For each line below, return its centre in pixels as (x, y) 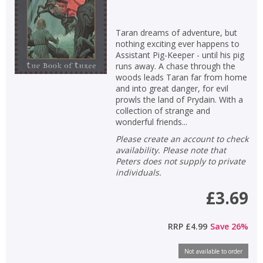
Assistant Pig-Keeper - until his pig (180, 55)
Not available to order (213, 251)
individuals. (138, 172)
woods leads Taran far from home (181, 77)
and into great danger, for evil (172, 88)
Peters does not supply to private (180, 161)
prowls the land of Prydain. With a (179, 99)
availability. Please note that (171, 150)
